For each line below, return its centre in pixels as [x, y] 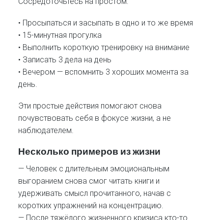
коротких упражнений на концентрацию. [91, 206]
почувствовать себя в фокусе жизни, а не [95, 118]
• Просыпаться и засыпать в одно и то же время [106, 23]
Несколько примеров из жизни [90, 151]
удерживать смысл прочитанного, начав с [95, 193]
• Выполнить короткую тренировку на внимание [104, 47]
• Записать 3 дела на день [65, 59]
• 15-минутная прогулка [60, 35]
